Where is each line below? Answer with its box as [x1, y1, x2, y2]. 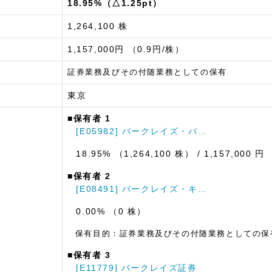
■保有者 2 [67, 171, 111, 181]
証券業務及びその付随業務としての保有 [67, 67, 227, 76]
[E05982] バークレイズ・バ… [76, 126, 208, 136]
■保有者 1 [67, 113, 111, 123]
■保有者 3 [67, 250, 111, 260]
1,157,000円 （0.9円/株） [67, 44, 185, 54]
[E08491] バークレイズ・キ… [76, 183, 208, 194]
